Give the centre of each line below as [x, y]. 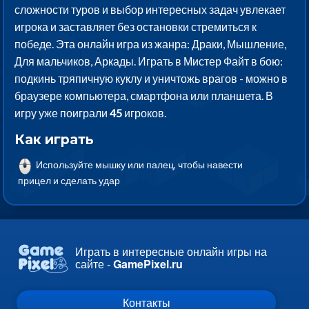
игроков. [144, 113]
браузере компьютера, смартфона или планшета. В [144, 96]
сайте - [94, 264]
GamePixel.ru [148, 264]
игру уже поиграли [62, 113]
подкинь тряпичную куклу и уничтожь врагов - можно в [151, 79]
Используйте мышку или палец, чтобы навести [139, 165]
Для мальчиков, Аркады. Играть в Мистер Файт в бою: [149, 61]
